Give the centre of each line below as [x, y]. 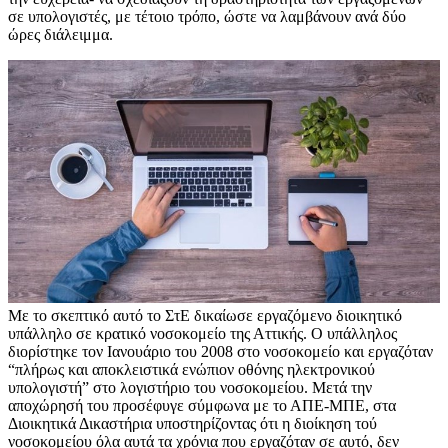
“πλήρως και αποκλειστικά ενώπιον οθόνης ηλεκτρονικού [191, 370]
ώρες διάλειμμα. [60, 35]
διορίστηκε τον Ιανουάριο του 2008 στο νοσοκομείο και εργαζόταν [220, 352]
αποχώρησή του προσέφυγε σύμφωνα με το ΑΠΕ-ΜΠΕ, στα [202, 406]
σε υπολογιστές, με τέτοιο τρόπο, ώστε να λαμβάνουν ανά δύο [207, 17]
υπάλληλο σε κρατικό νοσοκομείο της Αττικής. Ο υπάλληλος [202, 334]
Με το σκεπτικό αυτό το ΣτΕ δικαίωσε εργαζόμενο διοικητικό [205, 316]
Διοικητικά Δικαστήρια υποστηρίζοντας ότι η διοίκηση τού [192, 424]
